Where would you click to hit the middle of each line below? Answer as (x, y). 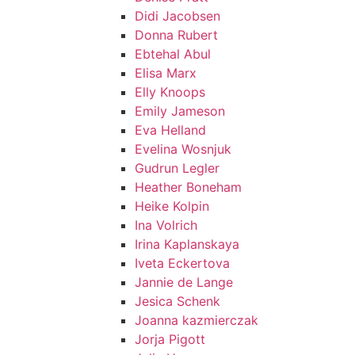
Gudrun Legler (177, 168)
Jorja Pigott (170, 339)
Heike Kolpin (172, 206)
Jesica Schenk (177, 301)
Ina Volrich (166, 225)
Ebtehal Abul (173, 54)
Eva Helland (170, 130)
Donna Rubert (176, 35)
